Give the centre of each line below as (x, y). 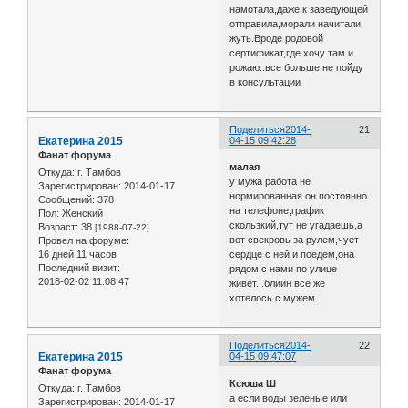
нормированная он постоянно (299, 196)
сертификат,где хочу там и (292, 52)
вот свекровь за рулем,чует (295, 240)
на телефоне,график (277, 211)
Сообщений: (66, 200)
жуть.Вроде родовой (277, 38)
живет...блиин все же (278, 284)
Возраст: (58, 227)
